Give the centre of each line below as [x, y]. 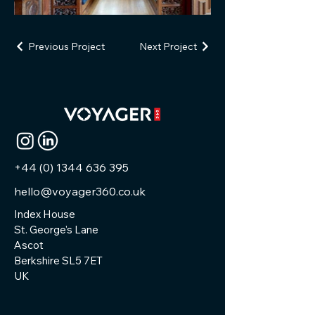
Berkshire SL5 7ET [58, 260]
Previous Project [66, 46]
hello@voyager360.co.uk [80, 191]
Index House [45, 214]
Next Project [168, 46]
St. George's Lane [56, 229]
